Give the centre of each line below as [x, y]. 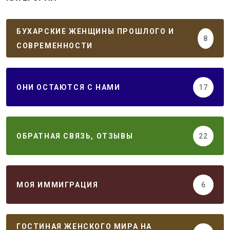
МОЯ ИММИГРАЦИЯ [57, 185]
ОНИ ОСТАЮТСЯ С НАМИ [69, 87]
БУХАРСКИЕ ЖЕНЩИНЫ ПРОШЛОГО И [95, 31]
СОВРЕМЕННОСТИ [55, 45]
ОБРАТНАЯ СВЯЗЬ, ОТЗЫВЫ [75, 136]
